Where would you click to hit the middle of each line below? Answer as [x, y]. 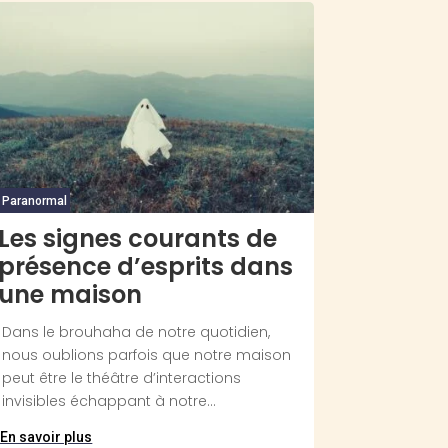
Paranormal [35, 201]
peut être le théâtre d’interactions [122, 378]
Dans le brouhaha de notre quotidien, [136, 332]
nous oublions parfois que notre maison [147, 355]
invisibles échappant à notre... [109, 401]
